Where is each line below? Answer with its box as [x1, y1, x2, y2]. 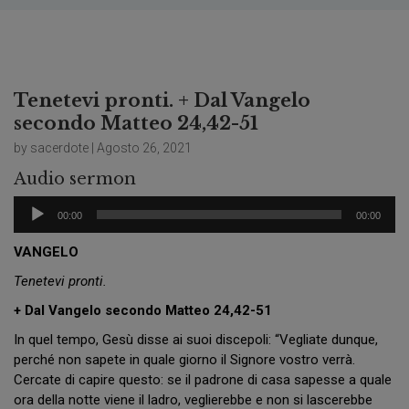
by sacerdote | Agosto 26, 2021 [14, 141, 192, 156]
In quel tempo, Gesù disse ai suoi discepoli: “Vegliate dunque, [14, 331, 378, 349]
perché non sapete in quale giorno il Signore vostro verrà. [14, 351, 355, 369]
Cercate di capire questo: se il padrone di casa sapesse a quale [14, 372, 392, 389]
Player [13, 217, 50, 235]
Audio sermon [14, 169, 136, 190]
